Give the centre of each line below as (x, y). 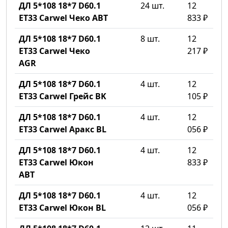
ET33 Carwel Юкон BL (62, 208)
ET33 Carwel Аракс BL (63, 129)
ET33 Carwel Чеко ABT (63, 18)
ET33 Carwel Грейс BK (63, 96)
